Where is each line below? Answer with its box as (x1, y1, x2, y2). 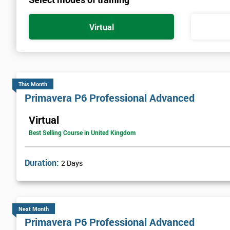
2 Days (61, 158, 83, 168)
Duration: (25, 157, 61, 168)
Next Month (18, 205, 49, 213)
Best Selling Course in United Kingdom (29, 128, 136, 137)
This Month (18, 80, 47, 88)
